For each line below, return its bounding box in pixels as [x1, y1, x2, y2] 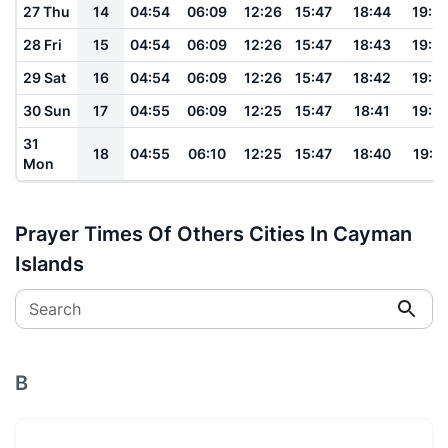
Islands [15, 251, 84, 276]
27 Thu [23, 2, 70, 20]
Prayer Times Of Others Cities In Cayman [15, 221, 412, 246]
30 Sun [23, 101, 71, 119]
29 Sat [23, 68, 66, 86]
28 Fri [23, 35, 62, 53]
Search [29, 298, 81, 319]
